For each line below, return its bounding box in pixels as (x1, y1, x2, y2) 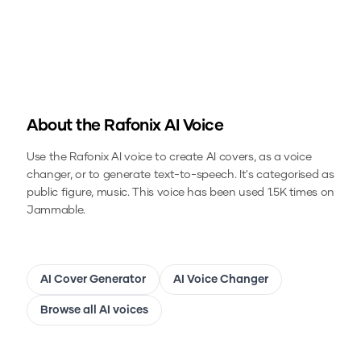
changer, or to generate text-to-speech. (27, 169, 237, 181)
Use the (27, 151, 70, 164)
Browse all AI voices (40, 305, 148, 317)
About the (27, 118, 104, 135)
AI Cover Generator (40, 274, 146, 286)
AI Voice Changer (173, 274, 268, 286)
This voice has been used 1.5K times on (129, 187, 335, 199)
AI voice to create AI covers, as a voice (108, 151, 312, 164)
